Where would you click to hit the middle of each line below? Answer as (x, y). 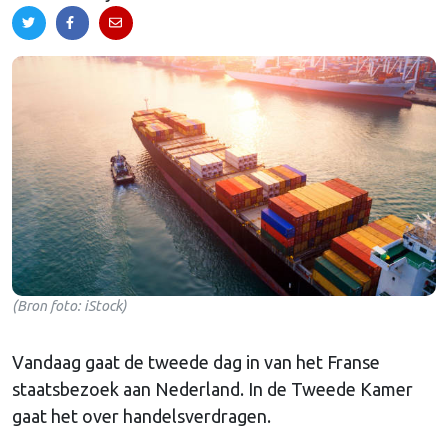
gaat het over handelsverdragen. (141, 415)
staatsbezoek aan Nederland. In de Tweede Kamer (212, 388)
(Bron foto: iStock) (69, 305)
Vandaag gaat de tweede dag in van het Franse (196, 361)
